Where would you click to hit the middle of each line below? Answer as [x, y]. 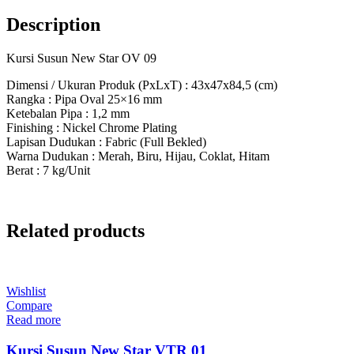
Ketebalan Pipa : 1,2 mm [68, 114]
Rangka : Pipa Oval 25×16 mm [84, 100]
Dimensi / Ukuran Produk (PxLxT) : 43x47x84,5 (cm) [142, 85]
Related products [75, 230]
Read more [34, 319]
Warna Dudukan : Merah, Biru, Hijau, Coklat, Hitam [138, 156]
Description [53, 25]
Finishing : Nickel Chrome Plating [92, 128]
